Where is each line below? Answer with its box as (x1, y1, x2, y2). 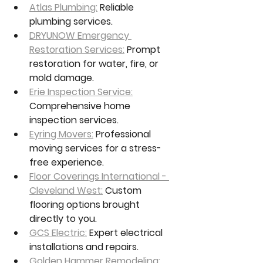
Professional (93, 127, 153, 141)
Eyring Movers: (29, 127, 93, 141)
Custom (103, 184, 144, 198)
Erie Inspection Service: (29, 85, 133, 99)
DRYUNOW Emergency (29, 29, 131, 43)
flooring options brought (29, 198, 142, 212)
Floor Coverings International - (29, 170, 169, 184)
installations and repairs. (29, 240, 139, 254)
